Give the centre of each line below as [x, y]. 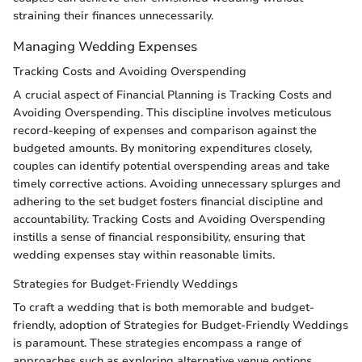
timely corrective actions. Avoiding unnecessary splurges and [177, 184]
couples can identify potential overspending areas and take [171, 166]
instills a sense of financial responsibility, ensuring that [159, 238]
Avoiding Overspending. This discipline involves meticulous [172, 113]
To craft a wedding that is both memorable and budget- [164, 308]
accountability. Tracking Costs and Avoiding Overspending [169, 220]
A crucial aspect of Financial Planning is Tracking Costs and [173, 95]
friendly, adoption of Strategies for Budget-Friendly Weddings [181, 326]
